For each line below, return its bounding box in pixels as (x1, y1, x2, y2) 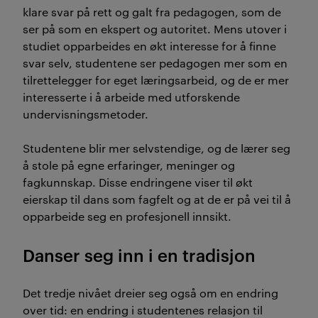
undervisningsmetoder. (23, 106, 148, 121)
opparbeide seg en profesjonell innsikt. (23, 208, 231, 224)
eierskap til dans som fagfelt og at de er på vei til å (23, 191, 291, 207)
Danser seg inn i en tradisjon (23, 243, 256, 266)
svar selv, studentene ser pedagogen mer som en (23, 55, 287, 70)
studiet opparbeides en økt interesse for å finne (23, 38, 276, 53)
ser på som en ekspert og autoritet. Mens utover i (23, 21, 287, 36)
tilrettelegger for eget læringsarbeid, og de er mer (23, 72, 289, 87)
